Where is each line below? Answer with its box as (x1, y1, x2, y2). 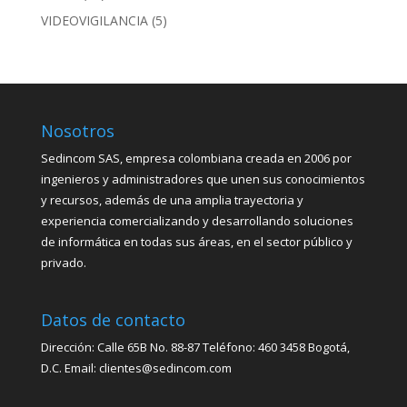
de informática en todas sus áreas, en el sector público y (40, 233, 352, 251)
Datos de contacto (40, 308, 185, 331)
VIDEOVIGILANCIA (40, 12, 148, 30)
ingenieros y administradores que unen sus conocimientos (40, 171, 365, 188)
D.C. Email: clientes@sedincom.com (40, 359, 232, 376)
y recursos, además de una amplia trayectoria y (40, 192, 303, 209)
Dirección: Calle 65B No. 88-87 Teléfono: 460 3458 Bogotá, (40, 338, 350, 355)
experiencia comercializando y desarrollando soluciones (40, 213, 353, 230)
